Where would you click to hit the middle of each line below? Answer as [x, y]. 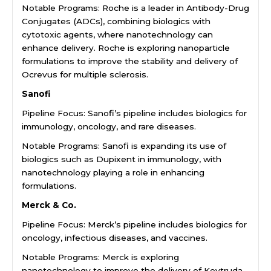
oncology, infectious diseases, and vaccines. [115, 237]
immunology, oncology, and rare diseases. [109, 126]
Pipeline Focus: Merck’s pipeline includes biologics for [134, 224]
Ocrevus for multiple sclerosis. [85, 74]
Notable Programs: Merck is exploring [100, 257]
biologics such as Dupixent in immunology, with [122, 159]
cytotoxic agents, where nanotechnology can [117, 34]
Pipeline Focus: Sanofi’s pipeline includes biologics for [134, 113]
